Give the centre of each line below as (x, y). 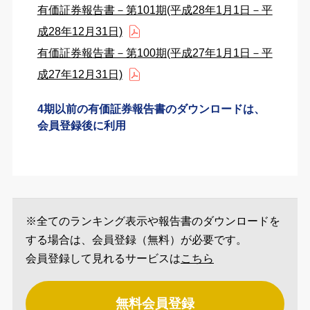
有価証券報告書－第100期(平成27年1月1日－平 (155, 53)
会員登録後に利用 (81, 126)
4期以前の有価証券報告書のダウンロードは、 (151, 109)
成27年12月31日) (80, 75)
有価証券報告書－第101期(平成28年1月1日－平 (155, 10)
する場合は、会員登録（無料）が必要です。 (137, 239)
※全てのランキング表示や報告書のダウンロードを (153, 221)
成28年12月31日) (80, 32)
